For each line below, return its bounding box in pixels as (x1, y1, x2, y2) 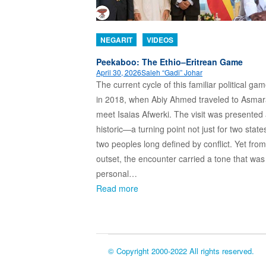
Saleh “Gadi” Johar (141, 66, 202, 77)
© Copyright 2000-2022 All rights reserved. (108, 245, 255, 256)
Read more (96, 182, 138, 194)
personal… (96, 167, 137, 179)
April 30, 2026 (96, 66, 141, 77)
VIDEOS (147, 34, 173, 45)
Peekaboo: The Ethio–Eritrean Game (96, 55, 243, 68)
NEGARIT (100, 34, 132, 45)
